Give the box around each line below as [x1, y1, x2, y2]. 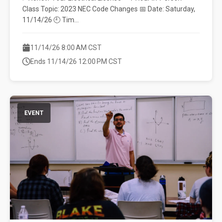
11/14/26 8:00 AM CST [30, 44, 102, 52]
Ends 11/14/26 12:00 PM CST [30, 57, 122, 65]
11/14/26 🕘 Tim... [22, 16, 79, 24]
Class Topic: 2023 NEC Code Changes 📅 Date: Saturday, [22, 5, 195, 13]
